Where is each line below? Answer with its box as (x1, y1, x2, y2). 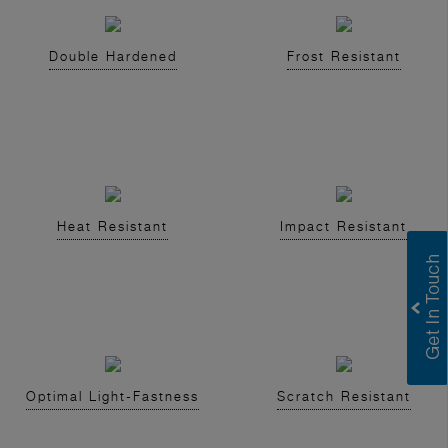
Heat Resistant (57, 218, 168, 235)
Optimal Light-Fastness (26, 388, 199, 405)
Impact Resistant (280, 218, 407, 235)
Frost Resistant (286, 48, 401, 65)
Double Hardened (48, 48, 177, 65)
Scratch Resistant (276, 388, 411, 405)
